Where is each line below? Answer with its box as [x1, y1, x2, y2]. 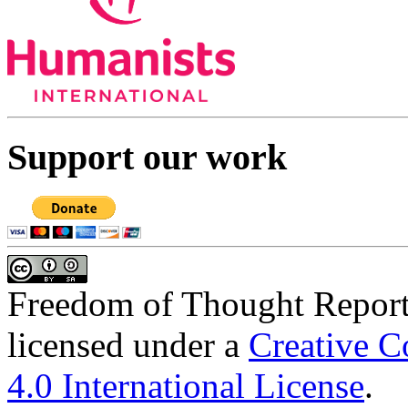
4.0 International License [7, 365, 364, 405]
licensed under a [7, 324, 249, 364]
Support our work [7, 137, 287, 178]
